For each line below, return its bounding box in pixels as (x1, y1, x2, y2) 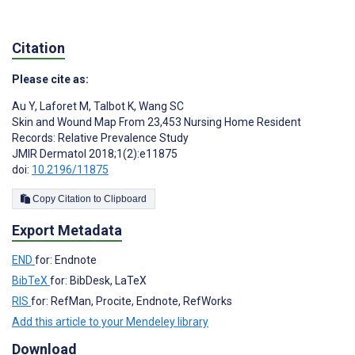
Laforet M (37, 100, 89, 113)
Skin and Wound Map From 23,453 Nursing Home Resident (12, 116, 301, 129)
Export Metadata (12, 222, 122, 239)
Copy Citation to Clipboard (104, 193, 147, 205)
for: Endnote (35, 254, 97, 266)
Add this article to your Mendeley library (12, 315, 208, 328)
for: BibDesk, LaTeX (50, 274, 147, 287)
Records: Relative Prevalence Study (12, 132, 189, 145)
